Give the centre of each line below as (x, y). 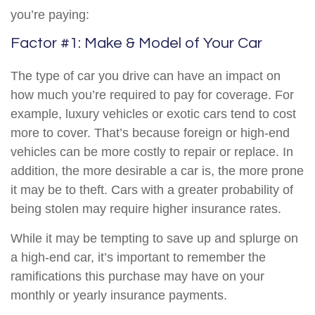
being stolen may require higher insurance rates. (146, 209)
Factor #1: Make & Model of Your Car (136, 43)
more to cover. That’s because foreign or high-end (150, 133)
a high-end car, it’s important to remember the (138, 257)
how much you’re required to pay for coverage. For (152, 95)
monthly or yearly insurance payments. (119, 295)
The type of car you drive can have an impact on (146, 76)
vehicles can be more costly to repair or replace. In (152, 152)
